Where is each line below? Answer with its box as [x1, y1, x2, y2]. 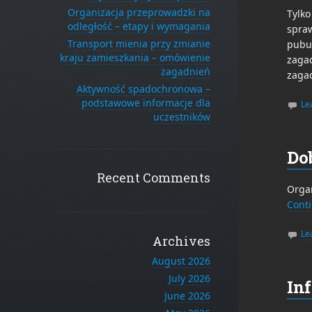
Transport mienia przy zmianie [68, 37, 210, 50]
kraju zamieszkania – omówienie [60, 51, 210, 64]
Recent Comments [97, 169, 210, 186]
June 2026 [164, 289, 210, 302]
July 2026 [169, 272, 210, 285]
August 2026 [152, 254, 210, 267]
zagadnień [161, 65, 210, 78]
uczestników [153, 110, 210, 123]
